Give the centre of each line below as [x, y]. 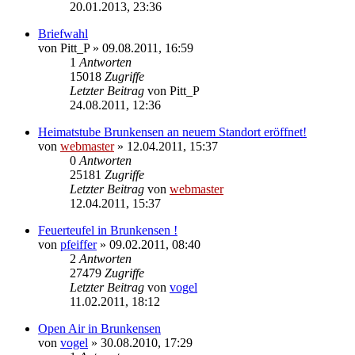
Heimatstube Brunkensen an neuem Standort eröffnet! [172, 132]
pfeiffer [78, 244]
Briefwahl [63, 33]
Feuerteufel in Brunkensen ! [108, 230]
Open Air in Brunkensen [99, 328]
